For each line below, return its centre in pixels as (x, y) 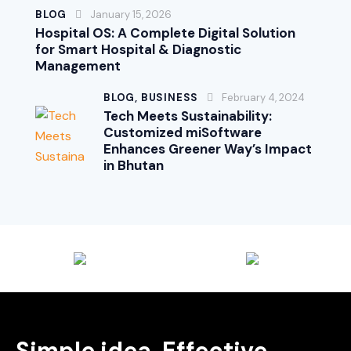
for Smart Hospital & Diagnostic (138, 49)
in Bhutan (134, 166)
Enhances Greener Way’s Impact (208, 149)
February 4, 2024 (264, 98)
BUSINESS (170, 98)
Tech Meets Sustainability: (188, 116)
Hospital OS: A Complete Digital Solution (165, 33)
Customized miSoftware (183, 133)
